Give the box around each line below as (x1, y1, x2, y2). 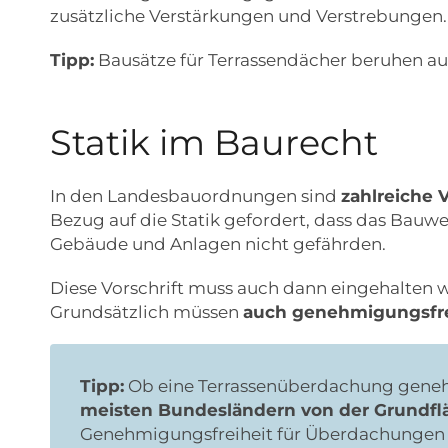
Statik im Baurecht (50, 121, 378, 165)
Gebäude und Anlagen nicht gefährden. (50, 234, 386, 255)
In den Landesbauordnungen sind (50, 186, 341, 207)
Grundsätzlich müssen (50, 302, 243, 323)
